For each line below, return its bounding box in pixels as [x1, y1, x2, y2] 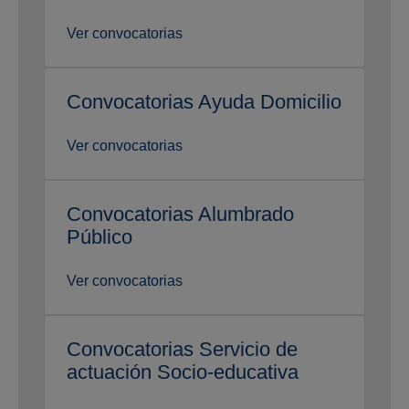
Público [67, 225, 132, 249]
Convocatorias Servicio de [67, 338, 298, 362]
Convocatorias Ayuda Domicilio [67, 90, 341, 114]
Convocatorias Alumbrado [67, 203, 294, 226]
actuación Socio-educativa [67, 361, 299, 384]
